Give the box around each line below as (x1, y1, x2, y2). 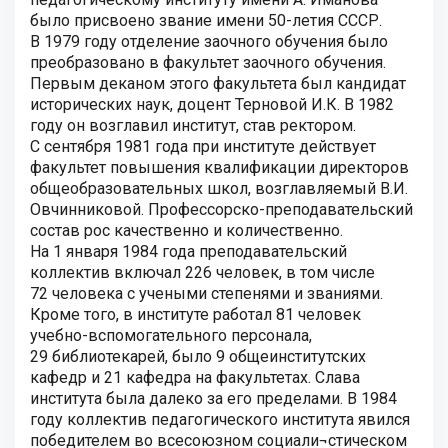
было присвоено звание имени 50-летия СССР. (30, 11, 382, 30)
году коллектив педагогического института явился (30, 410, 410, 429)
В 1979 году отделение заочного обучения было (30, 32, 388, 51)
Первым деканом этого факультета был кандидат (30, 74, 406, 93)
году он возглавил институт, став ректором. (30, 116, 356, 135)
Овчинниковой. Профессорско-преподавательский (30, 200, 413, 219)
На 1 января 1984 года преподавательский (30, 242, 347, 261)
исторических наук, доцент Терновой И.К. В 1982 (30, 95, 394, 114)
